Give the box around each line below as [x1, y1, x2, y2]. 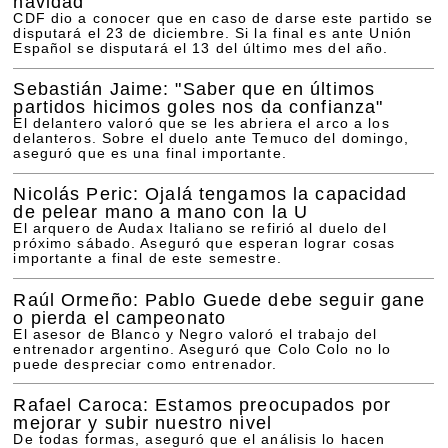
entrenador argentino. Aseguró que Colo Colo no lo [13, 341, 392, 357]
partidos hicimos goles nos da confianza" [13, 96, 384, 118]
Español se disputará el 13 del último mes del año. [13, 41, 389, 56]
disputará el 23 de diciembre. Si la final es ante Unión [13, 26, 413, 41]
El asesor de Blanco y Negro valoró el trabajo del [13, 326, 378, 342]
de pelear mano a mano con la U [13, 201, 309, 223]
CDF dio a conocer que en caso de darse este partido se [13, 11, 433, 26]
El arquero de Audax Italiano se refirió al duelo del [13, 221, 387, 237]
